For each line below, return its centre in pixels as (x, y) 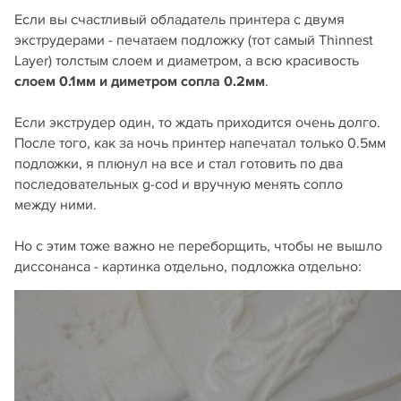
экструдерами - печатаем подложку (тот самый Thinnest (194, 40)
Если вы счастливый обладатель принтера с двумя (179, 19)
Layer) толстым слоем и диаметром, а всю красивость (187, 60)
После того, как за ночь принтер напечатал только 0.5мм (200, 143)
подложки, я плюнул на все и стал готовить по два (179, 163)
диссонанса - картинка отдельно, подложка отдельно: (188, 266)
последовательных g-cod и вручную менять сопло (179, 184)
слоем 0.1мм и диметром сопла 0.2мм (140, 81)
